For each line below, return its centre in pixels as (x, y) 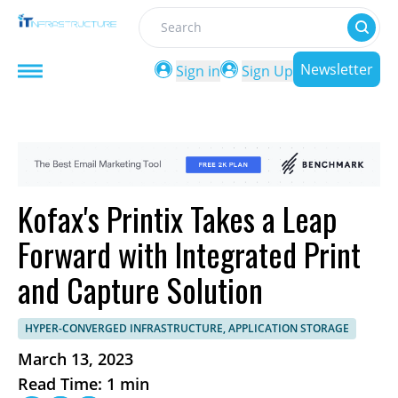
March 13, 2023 (76, 359)
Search (161, 37)
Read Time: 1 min (84, 384)
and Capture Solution (140, 290)
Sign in (198, 71)
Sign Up (267, 71)
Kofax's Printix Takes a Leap (177, 219)
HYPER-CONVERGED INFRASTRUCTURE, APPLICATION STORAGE (187, 329)
